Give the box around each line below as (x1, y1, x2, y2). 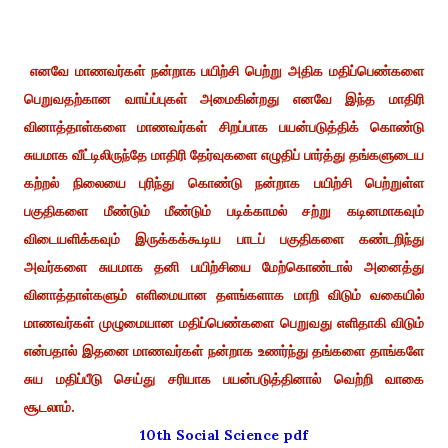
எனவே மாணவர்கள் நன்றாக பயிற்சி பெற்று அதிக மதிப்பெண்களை (24, 61, 424, 80)
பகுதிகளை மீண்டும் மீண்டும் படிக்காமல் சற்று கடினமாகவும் (24, 201, 424, 220)
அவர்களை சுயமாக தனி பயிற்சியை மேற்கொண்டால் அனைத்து (24, 257, 424, 276)
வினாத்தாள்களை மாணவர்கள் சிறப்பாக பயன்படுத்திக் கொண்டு (24, 117, 424, 136)
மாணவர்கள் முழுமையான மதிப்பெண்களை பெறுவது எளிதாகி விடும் (24, 313, 424, 332)
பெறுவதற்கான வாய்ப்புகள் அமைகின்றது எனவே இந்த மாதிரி (24, 89, 424, 108)
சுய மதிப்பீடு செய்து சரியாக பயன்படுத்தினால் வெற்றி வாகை (24, 369, 424, 388)
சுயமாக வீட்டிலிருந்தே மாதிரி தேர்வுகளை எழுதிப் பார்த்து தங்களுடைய (24, 145, 424, 164)
